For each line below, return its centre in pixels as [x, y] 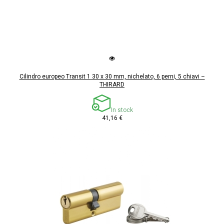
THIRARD [112, 85]
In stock [122, 110]
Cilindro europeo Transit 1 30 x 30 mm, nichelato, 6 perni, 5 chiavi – [112, 77]
